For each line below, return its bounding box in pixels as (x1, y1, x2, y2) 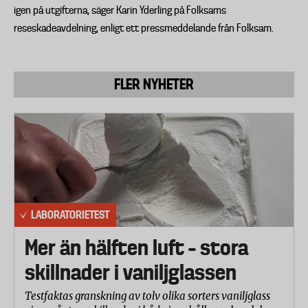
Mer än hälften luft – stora (25, 234, 248, 260)
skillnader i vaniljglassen (25, 259, 236, 285)
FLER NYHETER (114, 76, 194, 93)
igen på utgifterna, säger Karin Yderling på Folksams (14, 4, 226, 16)
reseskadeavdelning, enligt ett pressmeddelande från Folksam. (14, 22, 274, 34)
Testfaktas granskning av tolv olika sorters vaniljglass (25, 289, 270, 302)
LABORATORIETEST (31, 207, 109, 221)
